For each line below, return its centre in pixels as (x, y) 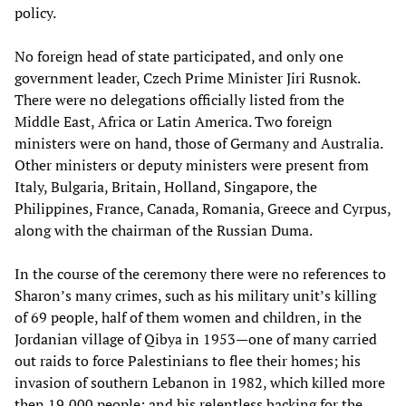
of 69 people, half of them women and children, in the (188, 317)
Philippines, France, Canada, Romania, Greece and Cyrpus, (203, 208)
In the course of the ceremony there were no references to (200, 273)
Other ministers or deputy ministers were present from (192, 164)
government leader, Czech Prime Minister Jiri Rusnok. (187, 77)
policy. (35, 12)
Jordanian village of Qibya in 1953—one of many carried (196, 338)
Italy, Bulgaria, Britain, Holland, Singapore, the (166, 186)
